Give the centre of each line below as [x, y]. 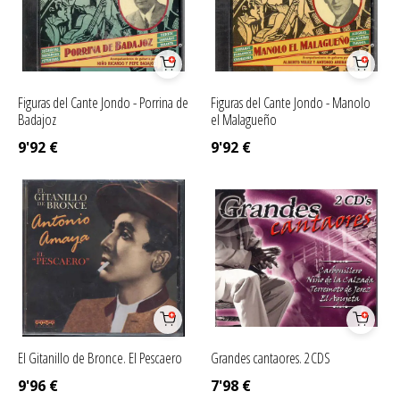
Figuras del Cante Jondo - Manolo [291, 103]
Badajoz [37, 120]
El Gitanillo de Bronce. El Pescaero [100, 358]
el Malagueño [244, 120]
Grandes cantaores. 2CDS [271, 358]
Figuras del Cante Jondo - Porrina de [103, 103]
